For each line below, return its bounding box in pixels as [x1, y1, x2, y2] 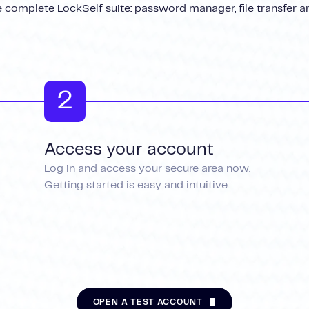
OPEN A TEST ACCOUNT [92, 298, 203, 306]
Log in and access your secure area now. [44, 163, 250, 174]
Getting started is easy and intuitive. [44, 179, 229, 190]
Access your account [44, 141, 214, 158]
